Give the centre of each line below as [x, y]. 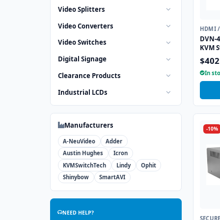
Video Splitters [82, 9]
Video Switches [82, 42]
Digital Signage [82, 59]
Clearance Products [89, 75]
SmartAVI [112, 177]
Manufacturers [89, 125]
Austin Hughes [83, 153]
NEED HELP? [78, 212]
